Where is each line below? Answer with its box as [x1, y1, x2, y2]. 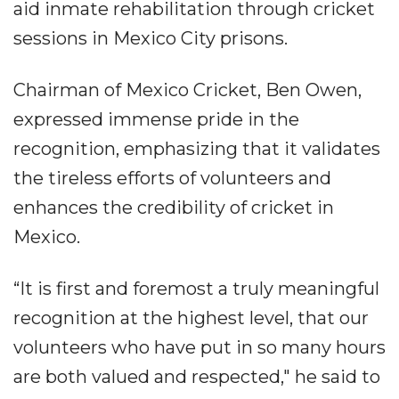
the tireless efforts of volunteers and [13, 167, 331, 190]
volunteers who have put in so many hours [13, 337, 386, 359]
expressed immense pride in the [13, 109, 299, 131]
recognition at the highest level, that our [13, 307, 369, 330]
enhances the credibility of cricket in [13, 197, 334, 219]
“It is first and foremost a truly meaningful [13, 278, 379, 300]
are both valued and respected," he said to [13, 366, 380, 388]
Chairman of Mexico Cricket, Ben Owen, [13, 79, 362, 102]
